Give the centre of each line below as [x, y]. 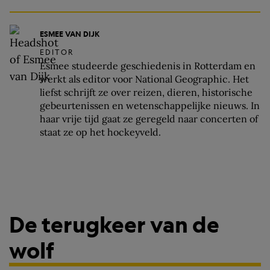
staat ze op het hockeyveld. [100, 132]
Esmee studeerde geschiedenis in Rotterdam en [148, 66]
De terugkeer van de [114, 224]
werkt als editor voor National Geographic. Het [144, 79]
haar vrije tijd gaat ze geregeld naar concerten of [149, 119]
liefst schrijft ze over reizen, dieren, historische [146, 93]
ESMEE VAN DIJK [70, 34]
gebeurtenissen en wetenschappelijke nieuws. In [150, 106]
